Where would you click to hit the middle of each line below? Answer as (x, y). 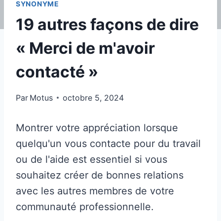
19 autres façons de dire (107, 24)
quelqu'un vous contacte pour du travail (108, 143)
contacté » (57, 72)
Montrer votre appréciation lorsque (97, 128)
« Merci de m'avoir (85, 48)
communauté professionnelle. (85, 206)
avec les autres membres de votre (95, 191)
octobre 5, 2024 (93, 97)
